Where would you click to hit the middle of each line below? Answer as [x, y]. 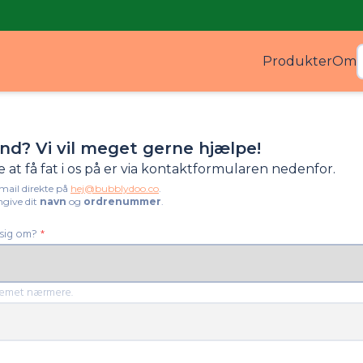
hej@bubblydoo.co [115, 188]
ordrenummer [122, 201]
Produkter [297, 61]
